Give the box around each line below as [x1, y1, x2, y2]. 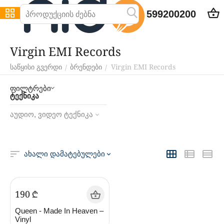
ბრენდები [70, 63, 102, 71]
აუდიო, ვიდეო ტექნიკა [10, 110, 93, 118]
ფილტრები [10, 82, 51, 93]
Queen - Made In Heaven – [15, 206, 103, 215]
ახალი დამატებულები [24, 149, 105, 158]
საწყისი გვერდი [10, 63, 62, 71]
